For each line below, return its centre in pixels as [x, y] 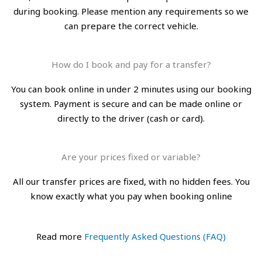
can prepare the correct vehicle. [131, 26]
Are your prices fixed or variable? [131, 157]
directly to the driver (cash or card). [131, 118]
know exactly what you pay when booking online [131, 196]
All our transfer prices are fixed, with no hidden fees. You [131, 181]
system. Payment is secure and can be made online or [131, 104]
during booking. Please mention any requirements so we [131, 11]
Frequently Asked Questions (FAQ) [155, 236]
